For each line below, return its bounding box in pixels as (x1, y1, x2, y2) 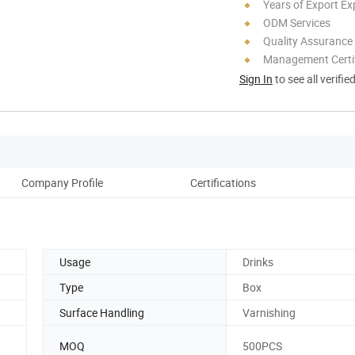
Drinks (242, 254, 273, 269)
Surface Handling (59, 304, 144, 320)
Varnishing (242, 304, 296, 320)
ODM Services (263, 14, 330, 30)
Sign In (239, 71, 273, 86)
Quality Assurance (263, 32, 353, 48)
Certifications (189, 174, 256, 190)
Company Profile (21, 174, 103, 190)
